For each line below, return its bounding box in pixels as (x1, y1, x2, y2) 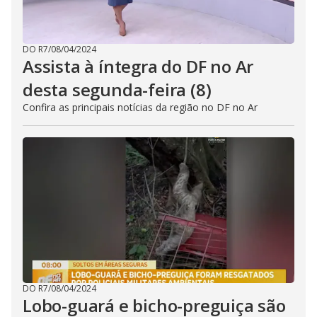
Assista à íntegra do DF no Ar (23, 54, 254, 78)
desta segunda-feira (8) (23, 78, 212, 101)
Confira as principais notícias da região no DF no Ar (23, 100, 258, 114)
